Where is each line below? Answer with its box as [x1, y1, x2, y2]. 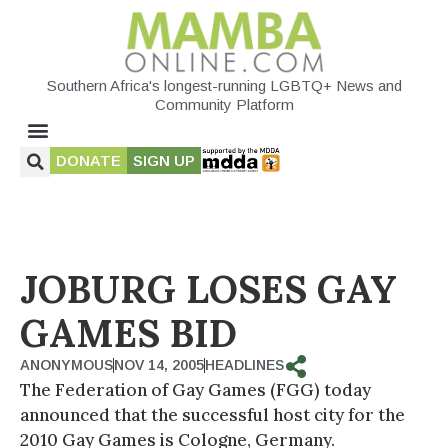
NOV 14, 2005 [114, 356, 204, 373]
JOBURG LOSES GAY [20, 264, 397, 313]
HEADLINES [205, 356, 284, 373]
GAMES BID [20, 308, 237, 357]
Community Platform [154, 95, 294, 113]
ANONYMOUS [20, 356, 113, 373]
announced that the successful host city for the [20, 403, 405, 426]
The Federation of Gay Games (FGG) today [20, 378, 371, 401]
